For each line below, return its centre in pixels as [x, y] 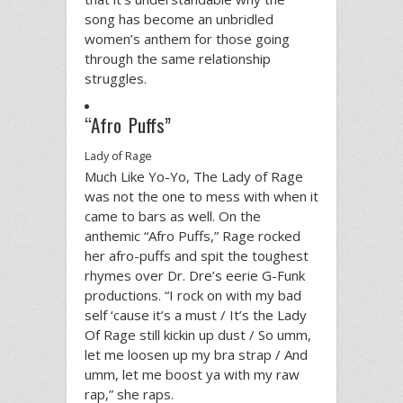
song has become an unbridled [179, 19]
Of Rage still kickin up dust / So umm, [198, 335]
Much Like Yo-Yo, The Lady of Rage [194, 177]
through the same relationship [178, 59]
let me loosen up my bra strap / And [196, 355]
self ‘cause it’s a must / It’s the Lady [196, 315]
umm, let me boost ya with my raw [192, 375]
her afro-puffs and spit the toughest [197, 256]
